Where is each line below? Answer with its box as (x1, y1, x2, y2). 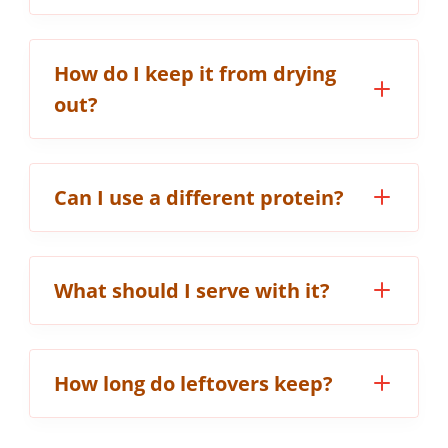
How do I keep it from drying (54, 59, 336, 87)
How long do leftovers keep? (54, 369, 333, 397)
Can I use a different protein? (54, 183, 344, 211)
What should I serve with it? (54, 276, 330, 304)
